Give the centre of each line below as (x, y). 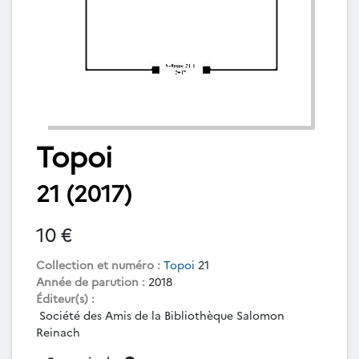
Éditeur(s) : (65, 298)
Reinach (58, 331)
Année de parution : (91, 281)
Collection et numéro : (98, 264)
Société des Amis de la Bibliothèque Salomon (160, 315)
